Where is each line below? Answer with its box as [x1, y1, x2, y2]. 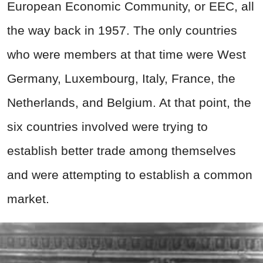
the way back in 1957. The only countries [7, 23, 237, 37]
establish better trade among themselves [7, 143, 236, 157]
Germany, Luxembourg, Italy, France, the [7, 71, 235, 85]
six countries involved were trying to [7, 119, 208, 133]
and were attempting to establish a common [7, 167, 252, 181]
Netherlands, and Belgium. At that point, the [7, 95, 251, 109]
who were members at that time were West [7, 47, 246, 61]
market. [7, 191, 49, 205]
